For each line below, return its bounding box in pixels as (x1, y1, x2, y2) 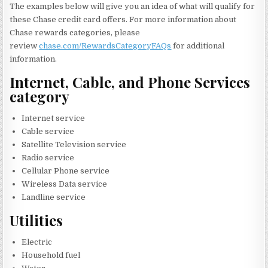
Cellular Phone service (22, 166, 110, 176)
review (10, 41, 39, 51)
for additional (171, 41, 225, 51)
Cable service (22, 127, 75, 136)
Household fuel (22, 251, 81, 260)
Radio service (22, 153, 75, 163)
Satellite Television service (22, 140, 127, 150)
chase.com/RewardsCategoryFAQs (39, 41, 172, 51)
